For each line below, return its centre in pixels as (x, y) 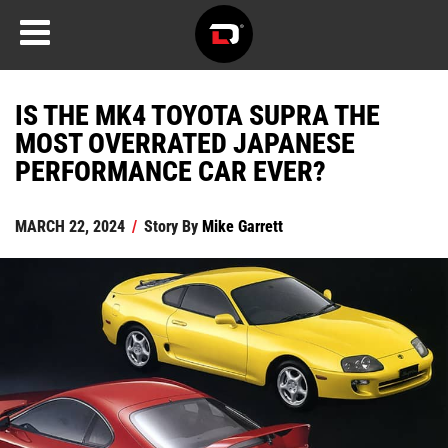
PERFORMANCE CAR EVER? (170, 170)
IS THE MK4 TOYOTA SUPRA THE (197, 114)
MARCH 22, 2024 (70, 225)
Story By (171, 225)
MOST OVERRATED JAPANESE (185, 142)
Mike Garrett (242, 225)
